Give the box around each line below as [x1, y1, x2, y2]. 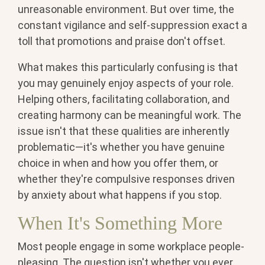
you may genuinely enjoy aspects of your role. [18, 76, 234, 89]
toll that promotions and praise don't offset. [18, 34, 225, 47]
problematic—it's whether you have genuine [18, 140, 225, 153]
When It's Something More [18, 212, 222, 234]
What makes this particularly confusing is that [18, 60, 238, 73]
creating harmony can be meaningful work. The [18, 108, 241, 121]
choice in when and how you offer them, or [18, 156, 218, 169]
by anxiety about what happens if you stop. [18, 188, 222, 201]
